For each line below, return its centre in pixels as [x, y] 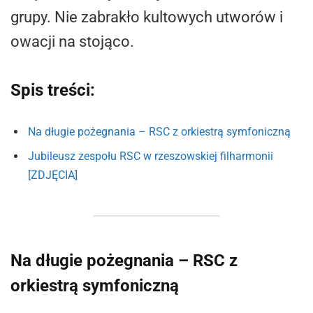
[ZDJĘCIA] [53, 175]
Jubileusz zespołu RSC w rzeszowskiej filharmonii [151, 156]
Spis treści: [53, 90]
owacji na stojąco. [72, 41]
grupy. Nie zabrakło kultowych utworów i [147, 17]
